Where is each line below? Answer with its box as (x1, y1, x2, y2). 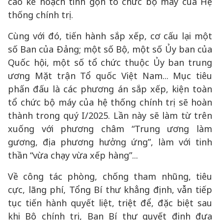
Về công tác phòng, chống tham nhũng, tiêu (8, 170, 212, 182)
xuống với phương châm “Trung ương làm (8, 123, 212, 135)
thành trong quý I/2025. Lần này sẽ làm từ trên (8, 110, 212, 121)
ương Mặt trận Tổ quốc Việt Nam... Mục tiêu (8, 70, 212, 82)
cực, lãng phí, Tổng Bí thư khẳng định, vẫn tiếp (8, 184, 212, 195)
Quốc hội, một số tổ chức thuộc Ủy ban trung (8, 56, 212, 68)
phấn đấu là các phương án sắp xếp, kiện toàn (8, 83, 212, 95)
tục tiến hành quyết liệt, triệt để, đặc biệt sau (8, 197, 212, 209)
